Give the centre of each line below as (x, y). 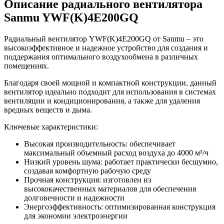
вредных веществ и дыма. (48, 109)
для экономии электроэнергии (76, 215)
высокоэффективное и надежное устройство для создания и (106, 47)
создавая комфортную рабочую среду (87, 170)
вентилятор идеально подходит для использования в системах (110, 91)
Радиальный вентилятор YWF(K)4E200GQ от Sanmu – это (104, 38)
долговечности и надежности (74, 197)
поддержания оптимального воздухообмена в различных (101, 56)
